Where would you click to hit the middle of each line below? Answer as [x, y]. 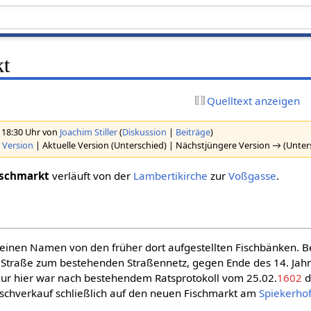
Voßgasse [253, 175]
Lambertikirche [171, 175]
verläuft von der [92, 175]
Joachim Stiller [89, 132]
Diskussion [145, 132]
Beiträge [193, 132]
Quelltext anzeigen [254, 100]
